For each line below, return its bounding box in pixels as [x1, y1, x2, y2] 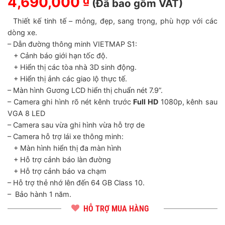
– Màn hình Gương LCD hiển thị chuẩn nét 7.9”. [8, 86, 163, 94]
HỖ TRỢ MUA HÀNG [83, 204, 149, 213]
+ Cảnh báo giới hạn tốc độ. [8, 51, 107, 60]
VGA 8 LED [8, 109, 45, 118]
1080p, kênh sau [158, 97, 218, 106]
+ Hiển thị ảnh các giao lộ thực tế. [8, 74, 127, 83]
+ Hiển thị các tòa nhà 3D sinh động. [8, 63, 137, 71]
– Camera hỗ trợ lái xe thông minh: [8, 132, 124, 141]
